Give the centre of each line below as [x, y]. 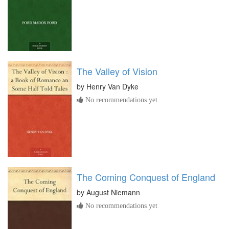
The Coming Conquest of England [146, 177]
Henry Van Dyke [112, 87]
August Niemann [113, 192]
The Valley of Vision [117, 71]
